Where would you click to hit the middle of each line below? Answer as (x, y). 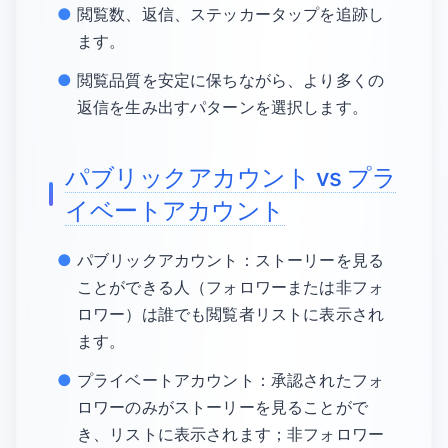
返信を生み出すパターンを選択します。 (222, 107)
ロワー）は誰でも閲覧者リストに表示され (231, 314)
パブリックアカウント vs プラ (231, 177)
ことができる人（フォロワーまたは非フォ (231, 287)
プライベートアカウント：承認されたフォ (231, 380)
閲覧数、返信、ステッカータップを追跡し (231, 14)
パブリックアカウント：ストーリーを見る (231, 260)
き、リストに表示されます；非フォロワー (231, 434)
